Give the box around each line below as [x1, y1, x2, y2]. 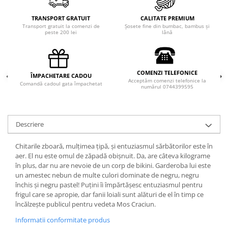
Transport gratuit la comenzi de [22, 22, 100, 30]
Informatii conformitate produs [15, 215, 110, 224]
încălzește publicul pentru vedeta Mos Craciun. [15, 199, 156, 209]
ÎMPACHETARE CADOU [30, 72, 92, 79]
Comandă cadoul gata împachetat [19, 80, 102, 87]
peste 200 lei [45, 28, 77, 36]
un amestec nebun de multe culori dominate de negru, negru [15, 170, 199, 180]
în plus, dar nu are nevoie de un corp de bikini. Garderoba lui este [15, 161, 211, 170]
